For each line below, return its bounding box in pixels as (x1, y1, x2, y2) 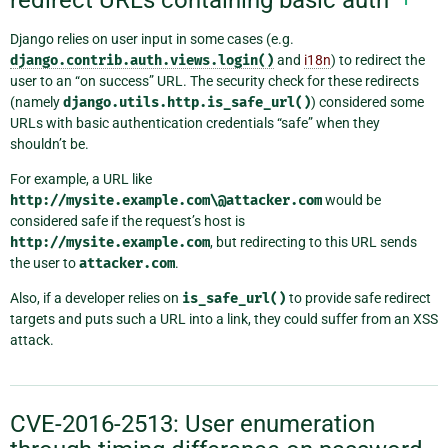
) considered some (311, 94, 424, 111)
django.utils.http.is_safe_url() (63, 94, 311, 112)
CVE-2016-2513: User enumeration (10, 409, 375, 438)
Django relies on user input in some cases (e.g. (10, 31, 294, 48)
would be (322, 192, 381, 209)
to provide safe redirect (286, 290, 431, 307)
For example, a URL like (10, 171, 152, 188)
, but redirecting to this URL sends (210, 234, 417, 251)
